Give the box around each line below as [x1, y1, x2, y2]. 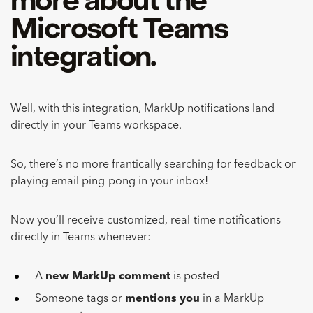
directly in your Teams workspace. [10, 119, 184, 131]
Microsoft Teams [10, 16, 228, 44]
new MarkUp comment [45, 270, 170, 282]
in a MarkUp [200, 293, 264, 305]
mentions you [125, 293, 200, 305]
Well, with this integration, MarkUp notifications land [10, 103, 275, 115]
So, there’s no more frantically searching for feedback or [10, 159, 296, 170]
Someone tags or [35, 293, 125, 305]
